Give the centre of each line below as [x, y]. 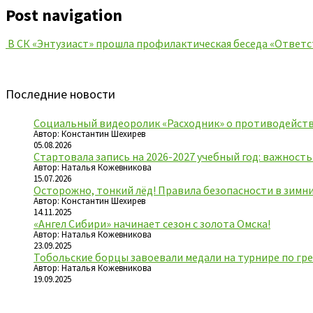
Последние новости [60, 94]
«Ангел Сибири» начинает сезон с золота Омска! [152, 224]
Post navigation [64, 15]
